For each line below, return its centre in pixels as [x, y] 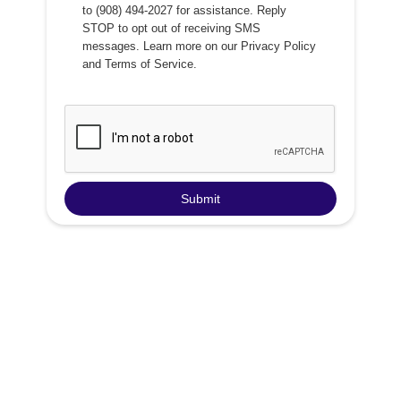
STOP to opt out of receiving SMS [171, 28]
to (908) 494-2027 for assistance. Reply [184, 10]
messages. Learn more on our [162, 46]
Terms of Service [149, 64]
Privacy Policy [278, 46]
